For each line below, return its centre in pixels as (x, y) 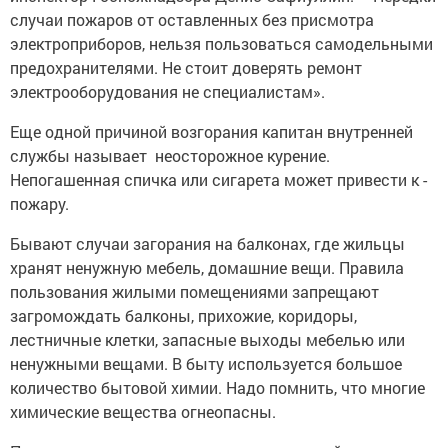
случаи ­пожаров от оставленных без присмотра (192, 19)
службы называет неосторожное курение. (170, 155)
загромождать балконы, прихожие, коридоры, (183, 315)
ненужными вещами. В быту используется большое (206, 363)
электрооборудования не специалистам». (167, 91)
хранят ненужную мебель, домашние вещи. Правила (207, 267)
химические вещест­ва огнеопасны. (143, 411)
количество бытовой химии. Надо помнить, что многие (217, 387)
